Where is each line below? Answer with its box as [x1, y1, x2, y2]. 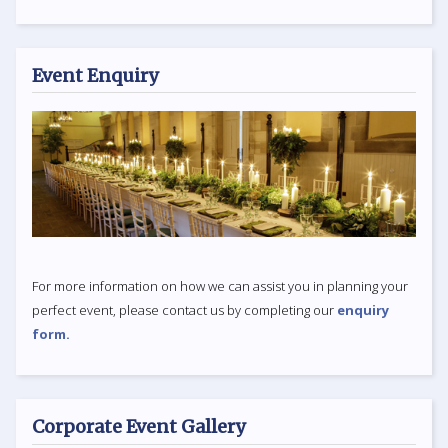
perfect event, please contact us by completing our [32, 301, 337, 320]
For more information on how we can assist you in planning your [32, 277, 408, 296]
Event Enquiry [32, 63, 158, 87]
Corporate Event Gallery [32, 415, 245, 439]
